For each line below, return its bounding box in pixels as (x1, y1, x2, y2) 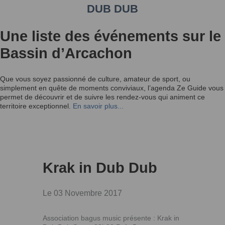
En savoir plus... (73, 101, 124, 110)
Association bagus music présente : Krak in (43, 213, 179, 222)
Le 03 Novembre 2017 (43, 188, 122, 197)
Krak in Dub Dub (43, 159, 157, 176)
